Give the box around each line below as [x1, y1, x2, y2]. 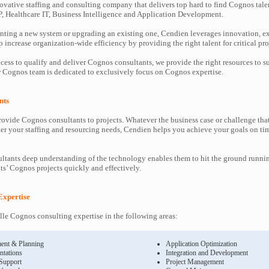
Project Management [166, 258, 224, 266]
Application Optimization [166, 240, 237, 248]
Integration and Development [166, 249, 248, 257]
